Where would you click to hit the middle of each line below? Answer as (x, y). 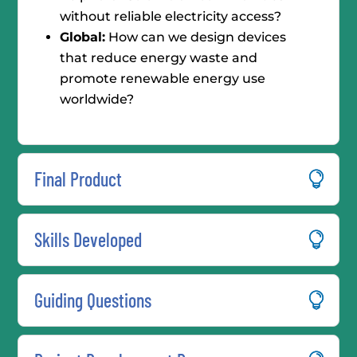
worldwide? (97, 99)
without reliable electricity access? (171, 16)
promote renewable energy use (163, 78)
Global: (83, 37)
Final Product (78, 179)
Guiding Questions (93, 300)
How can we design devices (196, 37)
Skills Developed (88, 239)
